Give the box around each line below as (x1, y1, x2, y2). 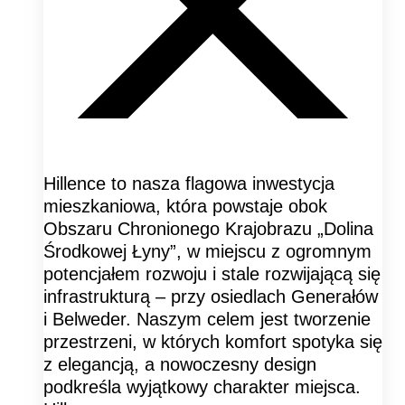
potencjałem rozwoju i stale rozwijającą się (43, 263, 381, 284)
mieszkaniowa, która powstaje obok (43, 195, 327, 216)
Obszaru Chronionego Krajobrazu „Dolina (43, 218, 373, 239)
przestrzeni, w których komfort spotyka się (43, 331, 382, 352)
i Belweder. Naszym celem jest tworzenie (43, 308, 371, 329)
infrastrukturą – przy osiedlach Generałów (43, 286, 378, 306)
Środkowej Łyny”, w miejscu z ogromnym (43, 240, 372, 261)
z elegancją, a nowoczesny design (43, 353, 316, 374)
